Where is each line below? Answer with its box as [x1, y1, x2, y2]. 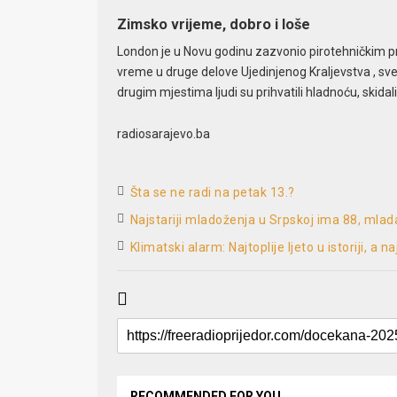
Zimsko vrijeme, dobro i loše [116, 15, 310, 33]
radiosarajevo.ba [116, 126, 210, 141]
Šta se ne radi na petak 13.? [129, 185, 295, 200]
